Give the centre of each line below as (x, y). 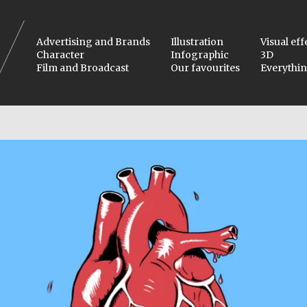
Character (60, 55)
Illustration (197, 42)
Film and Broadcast (83, 68)
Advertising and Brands (93, 42)
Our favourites (205, 68)
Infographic (200, 55)
